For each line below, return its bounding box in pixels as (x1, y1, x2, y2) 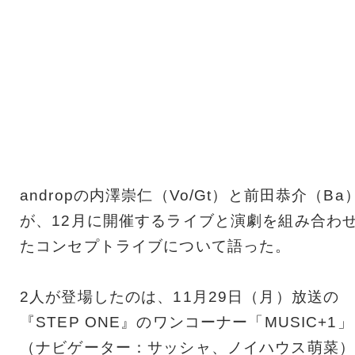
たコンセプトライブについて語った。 (20, 238, 292, 255)
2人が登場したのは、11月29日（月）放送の (20, 288, 340, 306)
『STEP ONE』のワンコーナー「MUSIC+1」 (20, 314, 353, 331)
